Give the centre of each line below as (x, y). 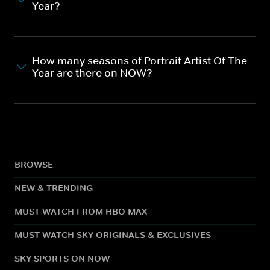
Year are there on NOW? (92, 73)
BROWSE (34, 164)
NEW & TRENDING (54, 187)
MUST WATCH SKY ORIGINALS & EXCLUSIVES (113, 234)
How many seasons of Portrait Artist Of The (140, 61)
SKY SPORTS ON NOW (62, 258)
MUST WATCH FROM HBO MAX (81, 211)
